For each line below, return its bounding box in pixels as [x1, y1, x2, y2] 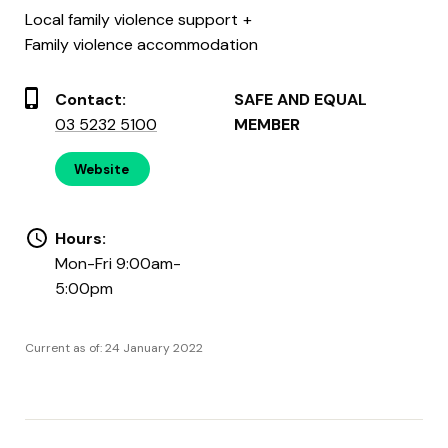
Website [74, 160, 129, 178]
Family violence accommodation [25, 33, 258, 55]
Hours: [55, 227, 106, 249]
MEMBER [234, 113, 300, 135]
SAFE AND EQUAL [234, 88, 367, 110]
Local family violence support [25, 8, 238, 30]
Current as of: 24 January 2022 [25, 339, 203, 356]
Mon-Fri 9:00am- [55, 252, 181, 274]
